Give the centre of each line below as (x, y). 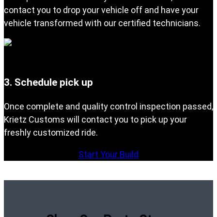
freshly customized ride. (51, 132)
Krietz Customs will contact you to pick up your (95, 119)
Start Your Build (108, 154)
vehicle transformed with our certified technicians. (102, 23)
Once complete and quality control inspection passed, (108, 106)
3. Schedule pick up (48, 82)
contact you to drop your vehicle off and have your (101, 10)
